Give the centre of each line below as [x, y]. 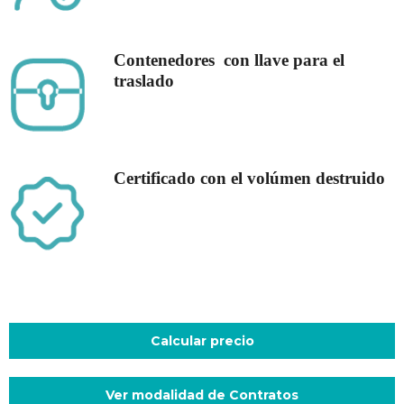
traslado [143, 80]
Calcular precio [202, 341]
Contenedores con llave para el [229, 60]
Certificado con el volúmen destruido [249, 179]
